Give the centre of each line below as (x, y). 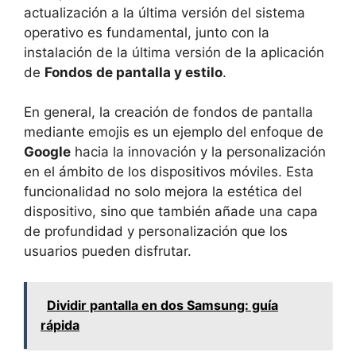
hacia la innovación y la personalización (198, 152)
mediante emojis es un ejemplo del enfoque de (174, 132)
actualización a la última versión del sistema (164, 12)
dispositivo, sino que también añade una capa (171, 212)
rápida (60, 325)
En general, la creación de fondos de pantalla (168, 112)
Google (47, 152)
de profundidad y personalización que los (156, 232)
